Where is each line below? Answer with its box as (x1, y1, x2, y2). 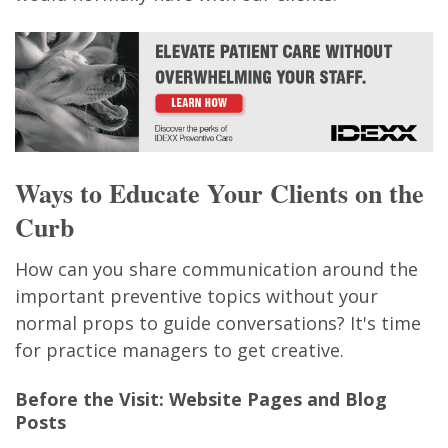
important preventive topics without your (15, 283, 378, 308)
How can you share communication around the (15, 256, 418, 281)
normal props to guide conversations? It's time (15, 310, 421, 335)
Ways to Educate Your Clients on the (15, 173, 424, 212)
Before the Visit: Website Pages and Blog (15, 386, 387, 411)
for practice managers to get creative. (15, 337, 344, 362)
